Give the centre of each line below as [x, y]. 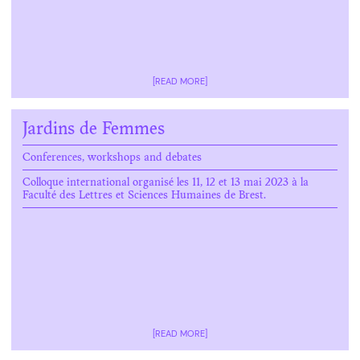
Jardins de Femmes [94, 130]
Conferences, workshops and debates [112, 158]
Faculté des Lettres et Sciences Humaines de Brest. [144, 196]
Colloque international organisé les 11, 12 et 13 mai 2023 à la [166, 183]
